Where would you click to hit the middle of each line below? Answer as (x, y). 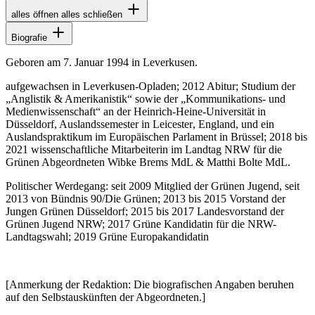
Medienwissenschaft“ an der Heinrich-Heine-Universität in (136, 111)
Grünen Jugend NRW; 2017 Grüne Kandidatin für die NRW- (141, 224)
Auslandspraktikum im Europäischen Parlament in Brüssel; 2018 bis (156, 136)
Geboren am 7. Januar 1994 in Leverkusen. (102, 62)
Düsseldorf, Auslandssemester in (79, 124)
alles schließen (92, 14)
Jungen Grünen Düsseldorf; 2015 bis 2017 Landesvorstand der (145, 211)
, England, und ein (233, 124)
